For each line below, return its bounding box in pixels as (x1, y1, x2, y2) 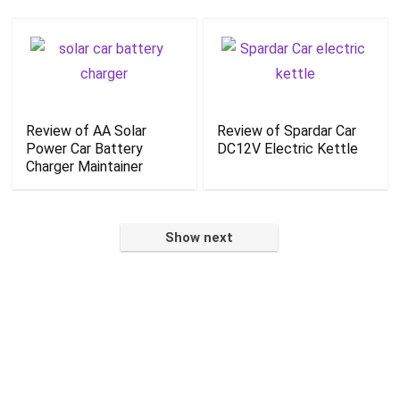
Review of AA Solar (26, 121, 147, 139)
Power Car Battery (26, 139, 144, 157)
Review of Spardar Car (217, 121, 357, 139)
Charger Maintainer (26, 157, 144, 175)
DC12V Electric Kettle (217, 139, 359, 157)
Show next (165, 229, 233, 246)
